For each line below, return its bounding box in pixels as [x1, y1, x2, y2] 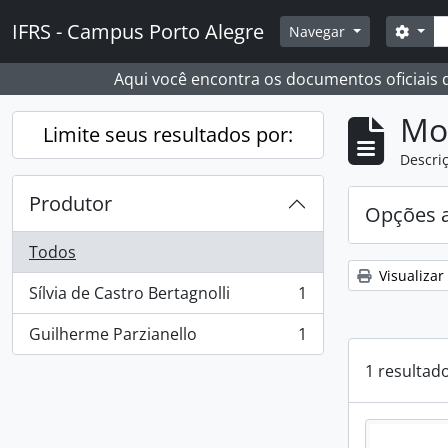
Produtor [29, 190, 112, 217]
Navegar [289, 22, 349, 41]
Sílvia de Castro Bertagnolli [29, 282, 230, 304]
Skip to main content [8, 5, 146, 24]
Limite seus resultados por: [43, 121, 293, 148]
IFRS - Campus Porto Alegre [12, 17, 264, 45]
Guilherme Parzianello [29, 323, 197, 345]
